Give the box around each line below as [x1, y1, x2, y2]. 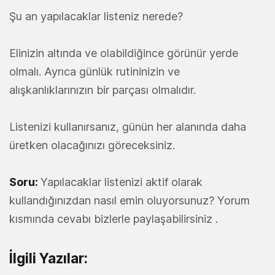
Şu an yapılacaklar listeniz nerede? [9, 9, 183, 23]
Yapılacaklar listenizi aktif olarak [41, 175, 203, 188]
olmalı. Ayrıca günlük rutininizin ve [9, 64, 180, 78]
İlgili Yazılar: [9, 249, 88, 266]
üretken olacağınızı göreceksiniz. [9, 138, 175, 152]
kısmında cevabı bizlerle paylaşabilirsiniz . [9, 212, 218, 225]
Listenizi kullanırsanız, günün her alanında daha [9, 120, 246, 133]
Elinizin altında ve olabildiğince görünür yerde [9, 46, 238, 60]
